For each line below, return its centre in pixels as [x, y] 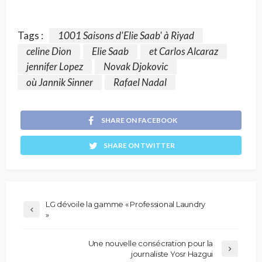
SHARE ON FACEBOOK [139, 120]
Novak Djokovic [136, 67]
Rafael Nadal [140, 82]
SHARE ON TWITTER [139, 145]
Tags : [30, 36]
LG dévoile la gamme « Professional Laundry [126, 204]
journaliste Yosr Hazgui [172, 254]
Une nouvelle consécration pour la [150, 243]
